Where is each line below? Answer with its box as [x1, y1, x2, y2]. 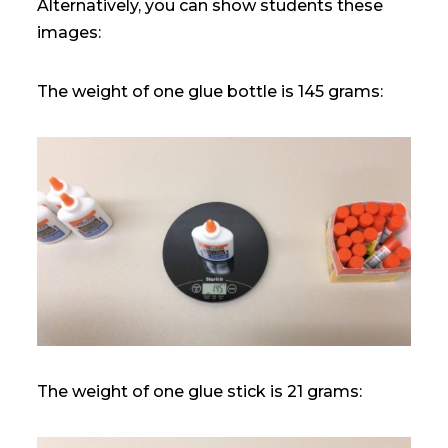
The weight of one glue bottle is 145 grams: [37, 81, 384, 101]
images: [37, 22, 102, 42]
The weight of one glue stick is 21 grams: [37, 381, 363, 401]
